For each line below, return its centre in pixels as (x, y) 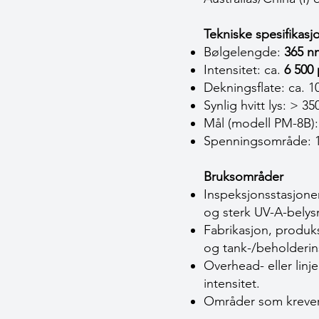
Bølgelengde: (244, 52)
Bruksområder (244, 177)
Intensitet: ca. (244, 70)
